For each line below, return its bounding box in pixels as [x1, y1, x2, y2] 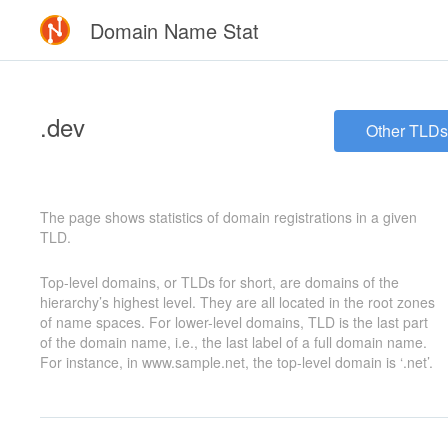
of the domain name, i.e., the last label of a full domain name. [40, 332, 427, 352]
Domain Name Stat [90, 16, 259, 45]
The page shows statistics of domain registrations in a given [40, 207, 417, 227]
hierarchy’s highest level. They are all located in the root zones [40, 292, 435, 312]
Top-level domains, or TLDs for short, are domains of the [40, 272, 399, 292]
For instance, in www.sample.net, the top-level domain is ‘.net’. [40, 352, 433, 372]
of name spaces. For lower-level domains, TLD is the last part [40, 312, 428, 332]
